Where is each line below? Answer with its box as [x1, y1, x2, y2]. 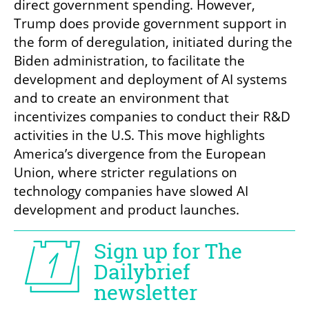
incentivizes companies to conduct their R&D [14, 108, 290, 126]
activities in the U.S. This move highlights [14, 126, 265, 145]
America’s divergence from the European [14, 145, 266, 163]
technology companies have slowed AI [14, 182, 248, 201]
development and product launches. [14, 201, 239, 219]
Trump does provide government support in [14, 14, 287, 33]
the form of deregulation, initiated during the [14, 33, 292, 52]
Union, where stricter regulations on [14, 163, 237, 182]
